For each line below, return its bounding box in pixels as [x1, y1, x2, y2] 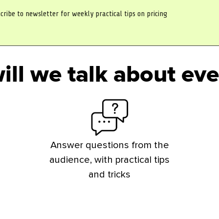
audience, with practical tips [49, 155, 170, 165]
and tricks [88, 170, 131, 180]
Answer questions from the [50, 140, 169, 151]
